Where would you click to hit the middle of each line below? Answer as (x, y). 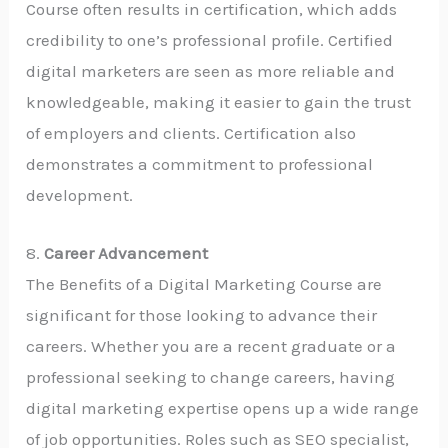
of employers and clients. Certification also (191, 133)
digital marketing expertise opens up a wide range (223, 408)
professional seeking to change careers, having (211, 377)
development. (80, 195)
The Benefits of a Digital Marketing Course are (204, 284)
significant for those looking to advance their (202, 315)
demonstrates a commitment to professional (200, 164)
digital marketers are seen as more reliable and (211, 71)
